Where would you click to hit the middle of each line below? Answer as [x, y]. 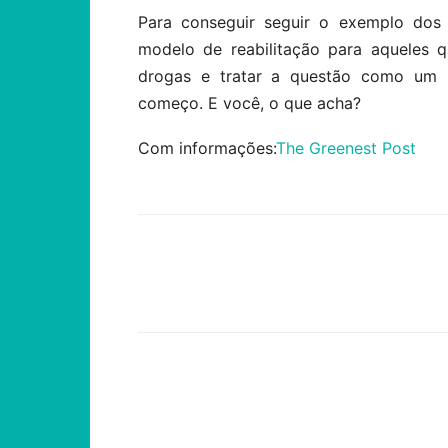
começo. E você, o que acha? [249, 103]
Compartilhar [227, 291]
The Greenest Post [346, 148]
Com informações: [207, 148]
